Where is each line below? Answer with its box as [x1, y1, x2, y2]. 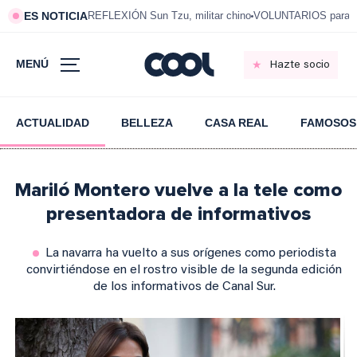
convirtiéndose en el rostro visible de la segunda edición [26, 264, 343, 277]
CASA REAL [205, 116, 269, 129]
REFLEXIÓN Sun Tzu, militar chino [88, 10, 251, 22]
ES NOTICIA [24, 10, 88, 22]
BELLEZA [121, 116, 173, 129]
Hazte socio [269, 59, 330, 71]
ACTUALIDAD [16, 116, 89, 129]
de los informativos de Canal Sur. [92, 280, 276, 293]
